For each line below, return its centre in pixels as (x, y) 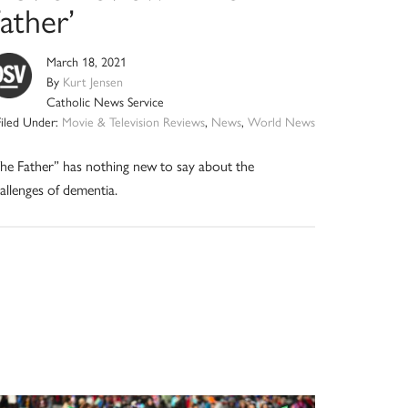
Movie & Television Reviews (133, 123)
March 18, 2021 (87, 63)
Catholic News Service (106, 103)
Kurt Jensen (93, 83)
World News (281, 123)
